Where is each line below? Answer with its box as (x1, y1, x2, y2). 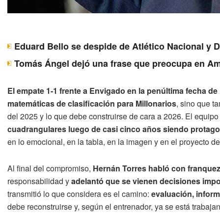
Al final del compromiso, (7, 162, 93, 174)
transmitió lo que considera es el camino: (7, 188, 151, 199)
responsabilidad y (7, 175, 71, 187)
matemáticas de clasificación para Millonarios (7, 97, 176, 109)
